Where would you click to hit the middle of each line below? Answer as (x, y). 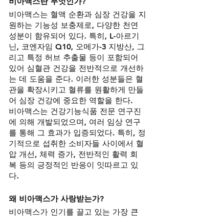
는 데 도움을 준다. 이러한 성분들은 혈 (76, 79)
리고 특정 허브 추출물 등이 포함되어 (75, 58)
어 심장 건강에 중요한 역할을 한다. (71, 101)
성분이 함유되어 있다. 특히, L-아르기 (74, 36)
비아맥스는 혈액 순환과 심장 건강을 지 (77, 15)
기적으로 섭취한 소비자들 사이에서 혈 (76, 144)
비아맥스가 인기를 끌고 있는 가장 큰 (75, 212)
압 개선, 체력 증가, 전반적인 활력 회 (73, 154)
